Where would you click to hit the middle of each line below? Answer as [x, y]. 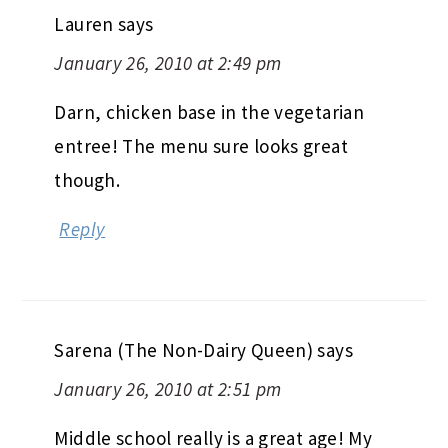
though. [87, 179]
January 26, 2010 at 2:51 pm [168, 388]
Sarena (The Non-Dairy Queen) [184, 349]
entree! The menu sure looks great [201, 145]
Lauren [84, 23]
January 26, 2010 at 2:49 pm [168, 62]
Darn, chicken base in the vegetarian [209, 111]
